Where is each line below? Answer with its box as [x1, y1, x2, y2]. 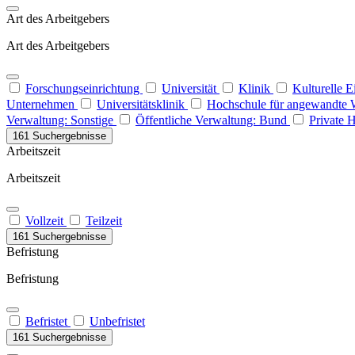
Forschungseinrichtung [25, 82, 143, 95]
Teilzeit [86, 214, 122, 227]
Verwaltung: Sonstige [6, 113, 116, 127]
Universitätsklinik [97, 97, 188, 111]
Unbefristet [90, 315, 145, 328]
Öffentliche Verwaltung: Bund [136, 113, 290, 127]
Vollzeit [25, 214, 67, 227]
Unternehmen [6, 97, 78, 111]
